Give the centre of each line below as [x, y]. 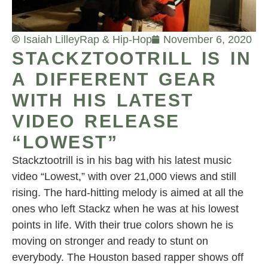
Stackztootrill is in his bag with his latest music [122, 160]
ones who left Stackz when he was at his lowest [125, 208]
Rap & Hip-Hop [116, 39]
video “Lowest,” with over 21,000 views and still [124, 176]
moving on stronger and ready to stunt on [110, 241]
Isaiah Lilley [51, 39]
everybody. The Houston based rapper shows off [128, 257]
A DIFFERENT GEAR [114, 79]
